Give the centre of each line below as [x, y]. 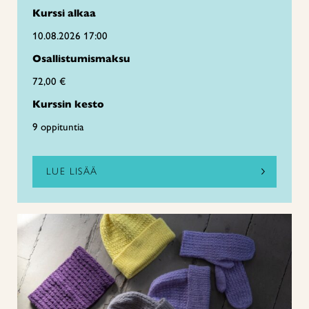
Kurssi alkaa [64, 13]
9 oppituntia [58, 127]
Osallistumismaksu [81, 58]
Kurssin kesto [68, 104]
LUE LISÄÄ [72, 171]
